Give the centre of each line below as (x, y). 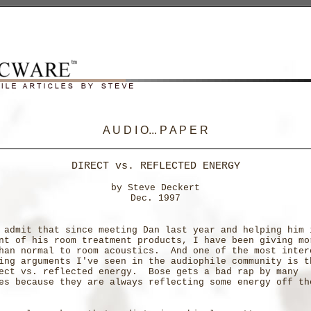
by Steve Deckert (155, 188)
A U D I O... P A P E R (155, 130)
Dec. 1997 (155, 198)
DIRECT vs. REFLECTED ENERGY (155, 166)
